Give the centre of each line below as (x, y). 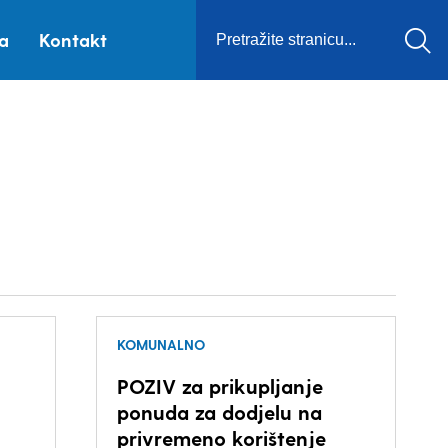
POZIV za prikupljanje (219, 386)
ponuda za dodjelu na (219, 412)
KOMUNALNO (160, 344)
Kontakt (73, 39)
